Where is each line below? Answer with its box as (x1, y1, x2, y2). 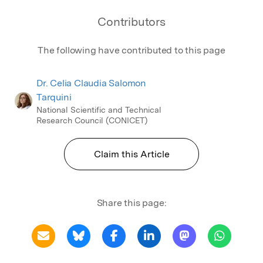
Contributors (97, 14, 166, 29)
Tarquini (36, 91, 72, 103)
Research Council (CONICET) (36, 115, 148, 125)
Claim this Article (93, 148, 170, 160)
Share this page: (96, 197, 167, 208)
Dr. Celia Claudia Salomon (36, 77, 147, 89)
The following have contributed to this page (38, 44, 225, 56)
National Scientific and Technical (36, 104, 161, 114)
